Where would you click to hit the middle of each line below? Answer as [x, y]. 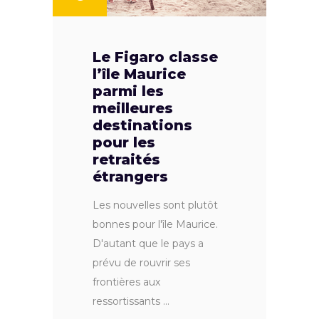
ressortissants [128, 302]
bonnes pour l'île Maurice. [155, 225]
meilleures [133, 109]
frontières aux [126, 282]
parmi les [128, 91]
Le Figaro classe [155, 57]
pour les [124, 143]
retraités [126, 160]
